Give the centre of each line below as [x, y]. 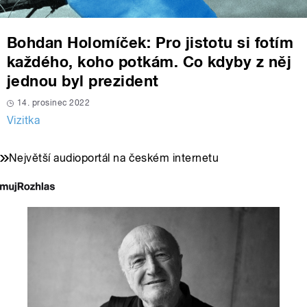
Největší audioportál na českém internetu [114, 158]
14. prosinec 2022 [54, 103]
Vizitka [24, 121]
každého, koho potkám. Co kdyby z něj [149, 62]
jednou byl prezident [83, 81]
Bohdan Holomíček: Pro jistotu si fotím [150, 43]
